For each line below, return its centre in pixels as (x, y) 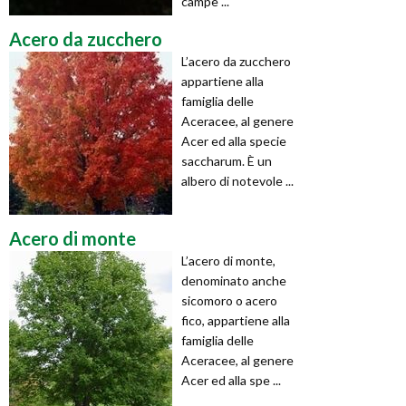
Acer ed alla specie (234, 140)
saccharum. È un (227, 160)
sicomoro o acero (229, 300)
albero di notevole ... (237, 180)
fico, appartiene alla (236, 320)
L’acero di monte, (228, 260)
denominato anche (234, 280)
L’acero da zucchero (236, 61)
